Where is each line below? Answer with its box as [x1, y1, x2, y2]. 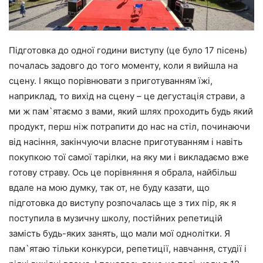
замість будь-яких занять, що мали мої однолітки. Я [9, 227, 230, 239]
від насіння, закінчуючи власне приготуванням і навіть [9, 136, 242, 147]
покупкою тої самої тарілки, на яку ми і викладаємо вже [9, 151, 249, 163]
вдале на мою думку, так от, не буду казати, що [9, 181, 210, 193]
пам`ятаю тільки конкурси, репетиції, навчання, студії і [9, 242, 247, 254]
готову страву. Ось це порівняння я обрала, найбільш [9, 166, 237, 178]
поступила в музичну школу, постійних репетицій [9, 212, 222, 224]
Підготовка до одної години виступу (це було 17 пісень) [9, 44, 247, 56]
